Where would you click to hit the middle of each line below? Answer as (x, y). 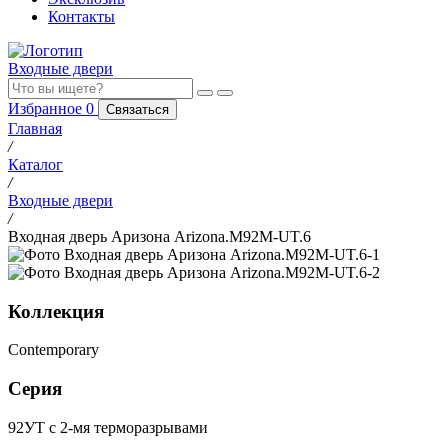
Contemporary (53, 350)
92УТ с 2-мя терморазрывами (108, 427)
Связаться (137, 109)
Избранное (47, 108)
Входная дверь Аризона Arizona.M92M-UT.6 (159, 236)
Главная (35, 128)
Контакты (81, 16)
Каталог (35, 164)
